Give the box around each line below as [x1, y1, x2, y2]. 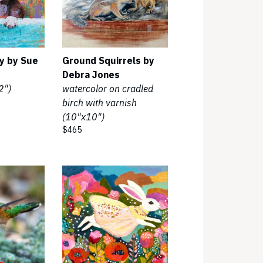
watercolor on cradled [62, 83, 153, 95]
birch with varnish [62, 97, 137, 109]
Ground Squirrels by [62, 55, 154, 66]
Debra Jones [62, 69, 120, 80]
